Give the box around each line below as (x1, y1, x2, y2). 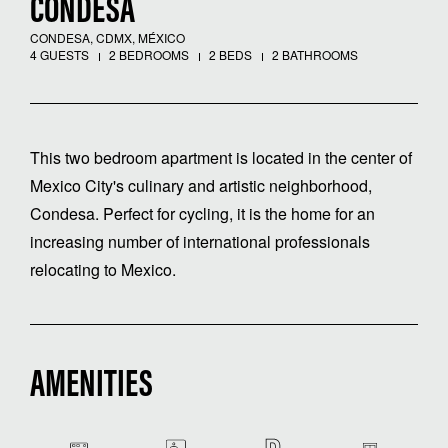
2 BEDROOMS (106, 46, 189, 64)
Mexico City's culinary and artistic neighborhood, (30, 174, 372, 198)
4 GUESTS (30, 46, 89, 64)
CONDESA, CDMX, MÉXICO (30, 29, 185, 47)
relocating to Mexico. (30, 258, 176, 282)
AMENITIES (30, 367, 153, 408)
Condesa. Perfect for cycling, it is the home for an (30, 202, 375, 226)
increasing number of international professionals (30, 230, 370, 254)
